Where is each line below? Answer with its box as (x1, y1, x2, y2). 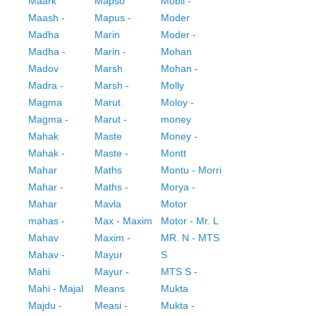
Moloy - (160, 97, 194, 109)
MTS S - (160, 266, 197, 278)
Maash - (28, 12, 66, 24)
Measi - (94, 300, 128, 312)
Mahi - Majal (28, 283, 84, 295)
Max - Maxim (94, 215, 152, 227)
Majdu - (28, 300, 63, 312)
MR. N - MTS (160, 232, 219, 244)
